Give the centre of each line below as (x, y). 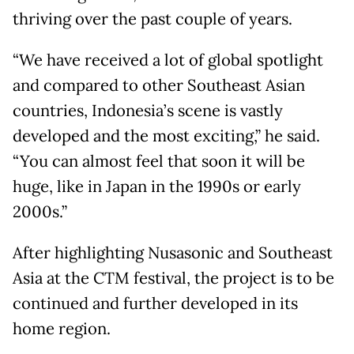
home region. (62, 328)
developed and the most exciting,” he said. (166, 136)
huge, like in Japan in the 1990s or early (157, 186)
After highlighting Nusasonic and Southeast (173, 252)
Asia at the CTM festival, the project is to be (173, 278)
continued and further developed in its (155, 303)
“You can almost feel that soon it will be (159, 161)
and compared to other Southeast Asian (159, 85)
